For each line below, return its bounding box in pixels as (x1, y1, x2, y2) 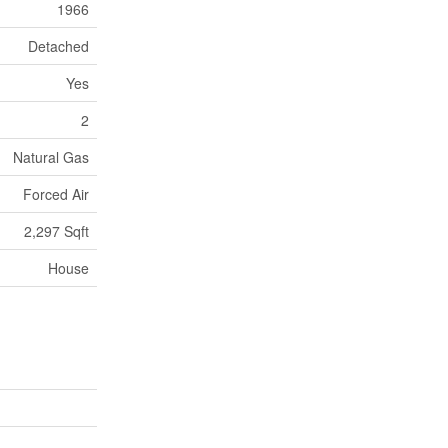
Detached (28, 36, 89, 56)
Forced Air (23, 184, 89, 204)
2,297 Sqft (24, 221, 89, 241)
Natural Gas (13, 147, 89, 167)
